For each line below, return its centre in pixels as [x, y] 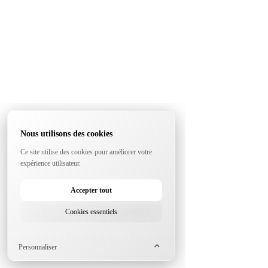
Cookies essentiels [92, 212]
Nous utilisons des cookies [67, 134]
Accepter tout [92, 191]
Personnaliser [38, 247]
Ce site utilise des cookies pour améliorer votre [86, 152]
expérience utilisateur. [51, 163]
